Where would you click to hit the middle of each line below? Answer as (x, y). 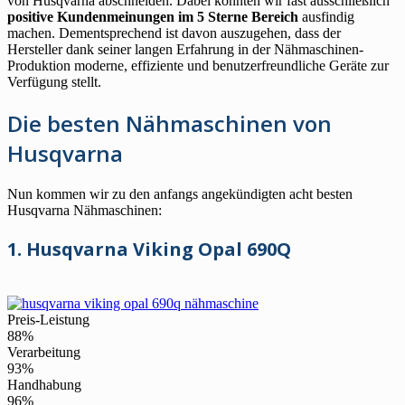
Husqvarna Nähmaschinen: (85, 210)
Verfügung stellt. (54, 81)
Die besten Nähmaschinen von (170, 123)
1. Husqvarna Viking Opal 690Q (149, 249)
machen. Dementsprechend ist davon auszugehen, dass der (174, 33)
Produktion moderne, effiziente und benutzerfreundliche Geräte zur (198, 65)
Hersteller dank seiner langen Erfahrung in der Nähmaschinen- (185, 49)
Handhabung (44, 384)
